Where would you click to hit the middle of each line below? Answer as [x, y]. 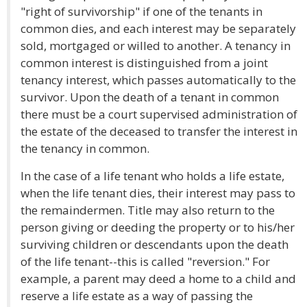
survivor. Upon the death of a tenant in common [150, 97]
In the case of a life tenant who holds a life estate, [152, 176]
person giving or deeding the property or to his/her [158, 227]
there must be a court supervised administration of [159, 114]
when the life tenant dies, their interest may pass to [158, 193]
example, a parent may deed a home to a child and [158, 279]
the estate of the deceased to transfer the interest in [159, 131]
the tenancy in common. [85, 148]
